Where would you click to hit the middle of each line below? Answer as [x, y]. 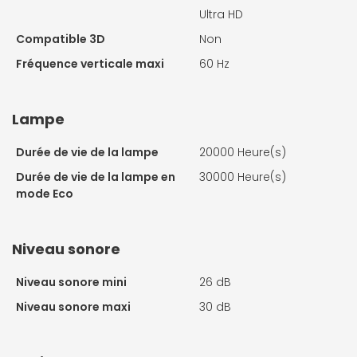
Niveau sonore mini [71, 282]
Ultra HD [221, 15]
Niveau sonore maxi [73, 307]
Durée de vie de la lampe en [96, 177]
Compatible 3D [61, 39]
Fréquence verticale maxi [90, 64]
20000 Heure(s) [243, 153]
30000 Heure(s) [243, 177]
